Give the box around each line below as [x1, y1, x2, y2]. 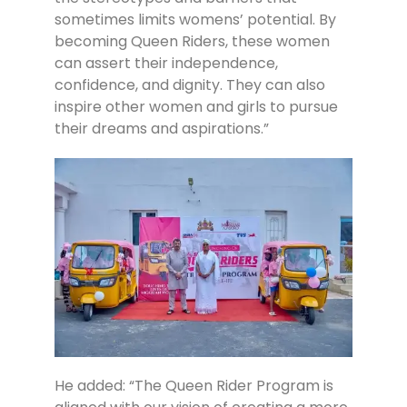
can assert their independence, [55, 53, 278, 74]
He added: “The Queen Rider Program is [55, 375, 333, 397]
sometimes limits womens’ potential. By [55, 9, 336, 31]
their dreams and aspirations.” [55, 118, 269, 140]
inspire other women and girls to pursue [55, 96, 338, 118]
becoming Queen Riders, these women [55, 31, 330, 53]
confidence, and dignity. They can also [55, 74, 325, 96]
